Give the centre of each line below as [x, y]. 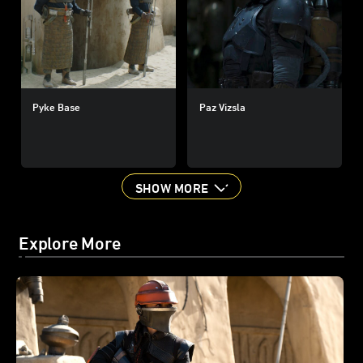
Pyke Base [56, 107]
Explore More [70, 243]
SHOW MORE [172, 188]
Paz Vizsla [222, 107]
